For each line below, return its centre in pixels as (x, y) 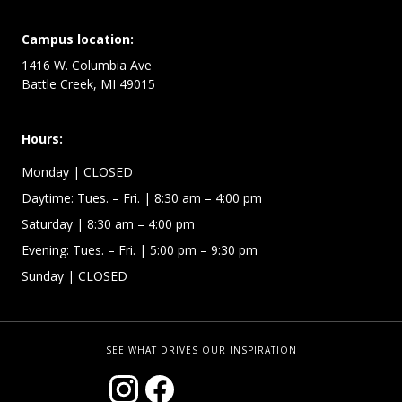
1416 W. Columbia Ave (87, 66)
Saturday (47, 224)
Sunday (43, 276)
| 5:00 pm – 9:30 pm (197, 250)
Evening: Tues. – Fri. (79, 250)
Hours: (42, 139)
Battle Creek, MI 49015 (88, 84)
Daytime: (49, 198)
